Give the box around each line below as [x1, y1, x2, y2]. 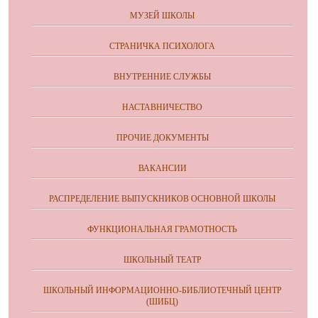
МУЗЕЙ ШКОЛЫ [130, 10, 194, 21]
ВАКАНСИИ [138, 163, 187, 173]
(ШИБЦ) [146, 296, 178, 307]
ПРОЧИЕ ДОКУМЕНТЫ [116, 132, 209, 143]
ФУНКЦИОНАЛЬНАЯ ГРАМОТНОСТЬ [87, 224, 237, 234]
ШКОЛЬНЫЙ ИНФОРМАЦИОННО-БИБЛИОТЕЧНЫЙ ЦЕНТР [43, 285, 282, 295]
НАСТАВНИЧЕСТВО [122, 102, 202, 112]
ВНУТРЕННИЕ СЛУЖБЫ [114, 71, 211, 82]
